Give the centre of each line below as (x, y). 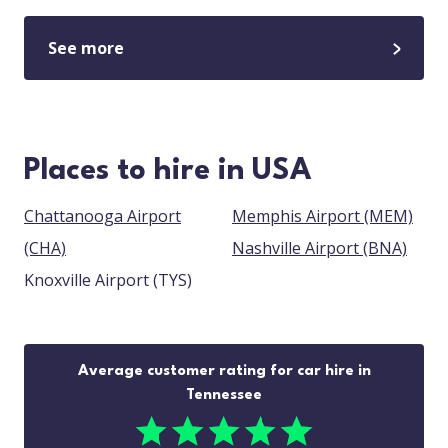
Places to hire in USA (168, 172)
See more (86, 48)
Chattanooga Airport (102, 216)
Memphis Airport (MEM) (388, 216)
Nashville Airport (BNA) (385, 248)
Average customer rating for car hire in (224, 372)
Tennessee (224, 396)
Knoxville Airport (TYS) (172, 280)
